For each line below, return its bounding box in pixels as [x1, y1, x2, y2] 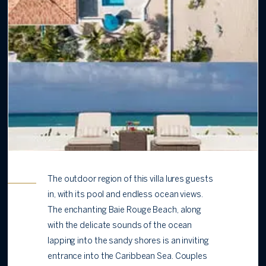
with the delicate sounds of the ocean [47, 222, 192, 230]
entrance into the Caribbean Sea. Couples [47, 253, 207, 261]
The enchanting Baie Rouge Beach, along [47, 207, 202, 215]
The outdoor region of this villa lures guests [47, 176, 213, 184]
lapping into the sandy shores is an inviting [47, 237, 209, 246]
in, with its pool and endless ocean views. [47, 191, 203, 199]
